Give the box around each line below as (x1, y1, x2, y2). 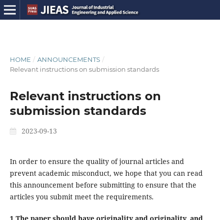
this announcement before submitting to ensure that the (9, 180, 196, 190)
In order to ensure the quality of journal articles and (9, 156, 184, 166)
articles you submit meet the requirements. (9, 192, 154, 201)
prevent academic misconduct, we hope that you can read (9, 168, 203, 178)
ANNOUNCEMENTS (37, 55, 100, 63)
